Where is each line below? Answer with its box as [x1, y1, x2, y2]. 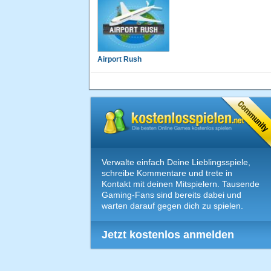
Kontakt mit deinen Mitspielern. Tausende [102, 179, 260, 189]
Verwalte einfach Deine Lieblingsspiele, [102, 157, 250, 168]
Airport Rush [97, 55, 142, 64]
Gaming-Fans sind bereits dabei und [102, 190, 241, 200]
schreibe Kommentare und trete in [102, 168, 232, 178]
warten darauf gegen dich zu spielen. [102, 201, 243, 211]
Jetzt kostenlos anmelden [102, 229, 234, 241]
